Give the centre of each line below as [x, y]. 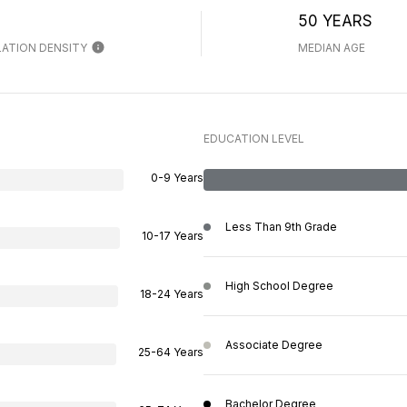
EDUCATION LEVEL [254, 138]
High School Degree [279, 285]
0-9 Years [177, 177]
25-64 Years [171, 352]
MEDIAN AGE [331, 47]
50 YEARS [335, 20]
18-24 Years [172, 293]
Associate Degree [274, 344]
